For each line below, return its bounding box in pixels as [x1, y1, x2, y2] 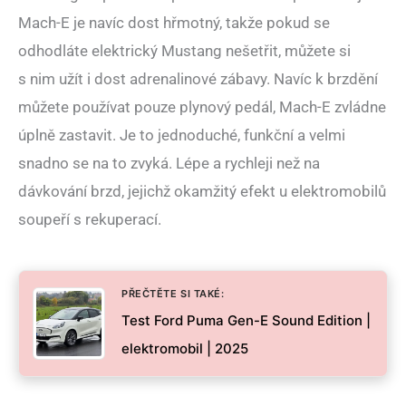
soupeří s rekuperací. [18, 210, 161, 229]
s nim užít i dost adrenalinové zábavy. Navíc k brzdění [18, 70, 378, 89]
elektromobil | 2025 [121, 340, 248, 358]
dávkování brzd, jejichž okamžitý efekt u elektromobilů [18, 182, 386, 201]
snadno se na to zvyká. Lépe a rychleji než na [18, 154, 320, 173]
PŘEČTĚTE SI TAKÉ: [121, 287, 225, 301]
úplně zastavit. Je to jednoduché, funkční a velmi [18, 126, 345, 145]
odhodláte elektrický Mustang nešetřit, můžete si [18, 42, 351, 61]
